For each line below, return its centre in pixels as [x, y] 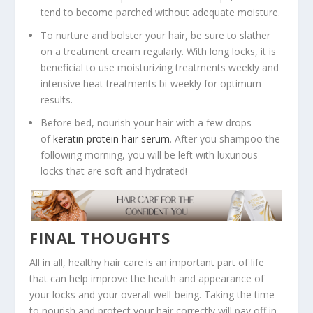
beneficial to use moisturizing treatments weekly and [160, 67]
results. [57, 99]
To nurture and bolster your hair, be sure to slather [156, 35]
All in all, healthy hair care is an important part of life [147, 262]
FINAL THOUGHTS [100, 237]
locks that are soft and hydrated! [114, 170]
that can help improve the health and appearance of [147, 278]
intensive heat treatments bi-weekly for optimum [151, 83]
